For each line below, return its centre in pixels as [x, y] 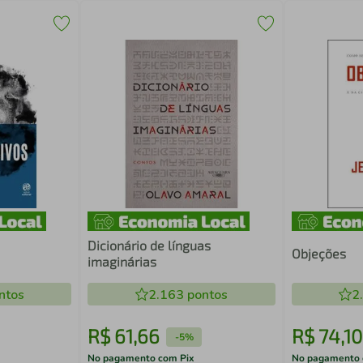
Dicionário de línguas [149, 245]
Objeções [318, 253]
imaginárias [122, 261]
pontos [205, 295]
